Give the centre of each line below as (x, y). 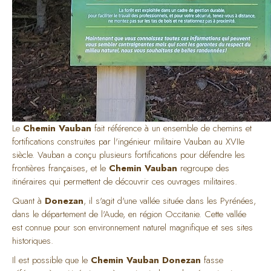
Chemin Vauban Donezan (146, 260)
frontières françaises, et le (60, 168)
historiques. (33, 240)
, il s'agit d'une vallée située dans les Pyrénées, (170, 201)
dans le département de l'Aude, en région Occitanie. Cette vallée (129, 214)
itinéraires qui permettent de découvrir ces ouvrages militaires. (125, 181)
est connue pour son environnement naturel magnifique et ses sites (132, 227)
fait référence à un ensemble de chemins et (171, 128)
